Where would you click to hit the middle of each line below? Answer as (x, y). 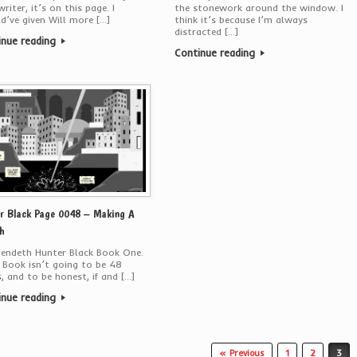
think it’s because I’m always (241, 19)
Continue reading (216, 52)
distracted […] (206, 31)
